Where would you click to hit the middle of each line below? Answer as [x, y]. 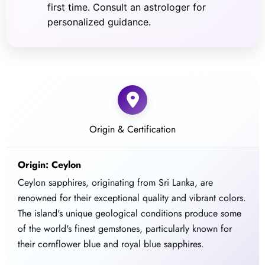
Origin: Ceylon [50, 165]
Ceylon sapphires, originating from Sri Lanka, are [116, 183]
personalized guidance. [99, 22]
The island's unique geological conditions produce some [130, 214]
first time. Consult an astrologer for [127, 7]
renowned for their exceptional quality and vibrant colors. [132, 198]
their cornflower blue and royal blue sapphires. [111, 244]
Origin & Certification [132, 130]
